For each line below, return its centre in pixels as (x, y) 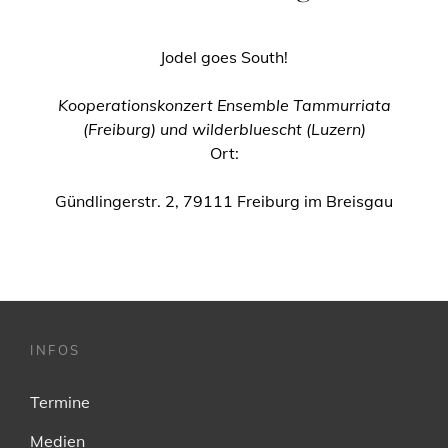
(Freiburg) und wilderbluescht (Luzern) (224, 128)
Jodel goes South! (224, 56)
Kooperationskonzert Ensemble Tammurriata (224, 104)
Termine (60, 401)
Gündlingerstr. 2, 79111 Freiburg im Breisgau (224, 200)
